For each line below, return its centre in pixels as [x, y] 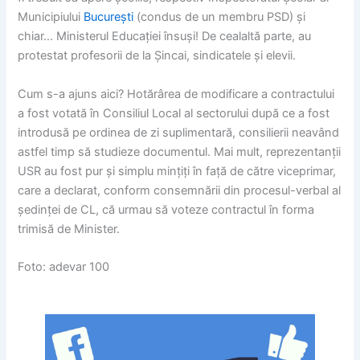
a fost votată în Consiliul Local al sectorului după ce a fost [174, 113]
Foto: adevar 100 [64, 267]
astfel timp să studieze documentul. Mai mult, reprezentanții [180, 151]
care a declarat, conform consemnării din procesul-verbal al [180, 190]
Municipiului [51, 17]
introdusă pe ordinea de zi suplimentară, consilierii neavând [179, 132]
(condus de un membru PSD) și [220, 17]
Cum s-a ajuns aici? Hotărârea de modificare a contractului [176, 94]
